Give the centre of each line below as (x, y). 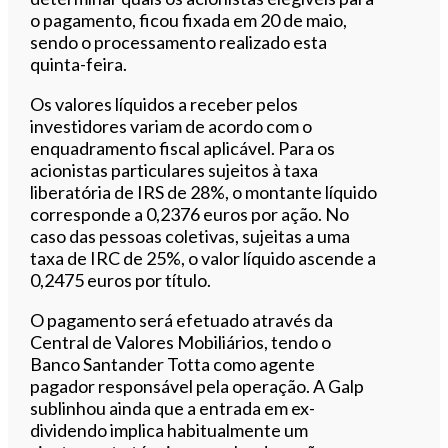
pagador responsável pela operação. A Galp (197, 385)
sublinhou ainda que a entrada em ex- (173, 407)
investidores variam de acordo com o (171, 125)
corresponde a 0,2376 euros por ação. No (190, 213)
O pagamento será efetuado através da (182, 319)
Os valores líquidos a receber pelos (164, 103)
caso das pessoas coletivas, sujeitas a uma (190, 235)
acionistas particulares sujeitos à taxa (174, 169)
